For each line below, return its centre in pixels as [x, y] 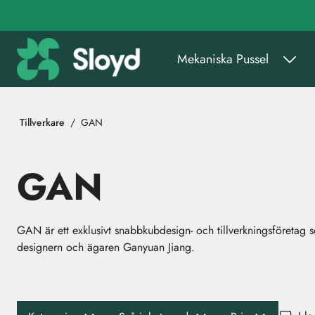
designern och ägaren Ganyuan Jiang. [106, 247]
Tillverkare [42, 122]
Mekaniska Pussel [223, 59]
